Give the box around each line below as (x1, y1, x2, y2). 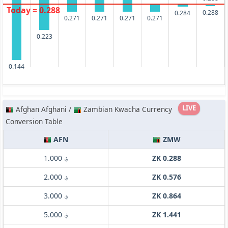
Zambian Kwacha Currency (81, 104, 172, 115)
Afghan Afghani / (16, 104, 73, 115)
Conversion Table (6, 117, 63, 127)
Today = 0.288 (7, 5, 60, 16)
